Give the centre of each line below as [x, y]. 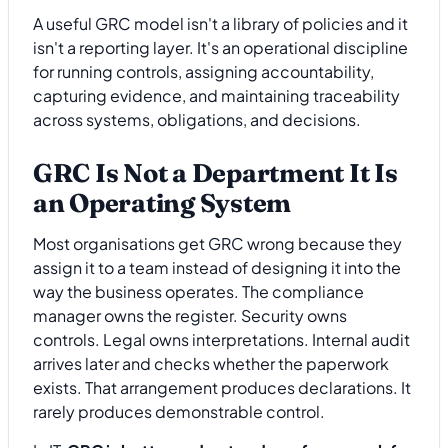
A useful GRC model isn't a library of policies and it [220, 24]
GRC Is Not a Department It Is [215, 172]
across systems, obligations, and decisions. [197, 120]
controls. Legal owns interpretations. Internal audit [221, 340]
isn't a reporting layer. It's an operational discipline [220, 48]
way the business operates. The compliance [198, 292]
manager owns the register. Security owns [190, 316]
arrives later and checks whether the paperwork [211, 364]
